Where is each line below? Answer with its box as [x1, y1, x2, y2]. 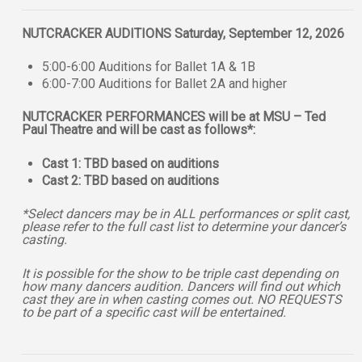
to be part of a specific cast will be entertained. [22, 304, 287, 320]
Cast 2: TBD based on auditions [42, 172, 220, 188]
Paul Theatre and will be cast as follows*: [22, 122, 256, 138]
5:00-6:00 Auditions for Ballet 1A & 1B [42, 59, 256, 75]
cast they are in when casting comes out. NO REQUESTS [22, 291, 343, 307]
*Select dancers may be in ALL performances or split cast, [22, 205, 351, 221]
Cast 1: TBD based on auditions [42, 155, 220, 171]
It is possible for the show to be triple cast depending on [22, 265, 339, 281]
